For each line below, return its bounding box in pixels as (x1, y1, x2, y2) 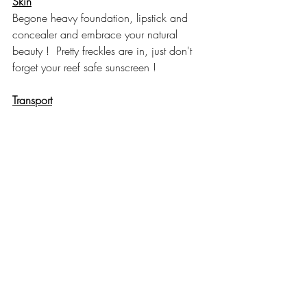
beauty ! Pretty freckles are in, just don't (12, 43, 195, 59)
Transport (12, 93, 52, 108)
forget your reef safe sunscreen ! (12, 60, 160, 75)
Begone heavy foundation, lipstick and (12, 10, 191, 26)
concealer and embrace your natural (12, 27, 181, 42)
